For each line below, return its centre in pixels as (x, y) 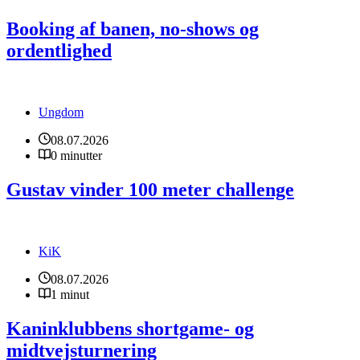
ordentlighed (59, 51)
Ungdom (61, 112)
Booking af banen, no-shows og (133, 29)
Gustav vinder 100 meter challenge (150, 189)
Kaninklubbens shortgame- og (130, 328)
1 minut (70, 294)
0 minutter (76, 155)
